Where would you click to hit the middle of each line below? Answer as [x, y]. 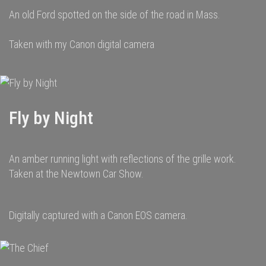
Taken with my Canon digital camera [82, 44]
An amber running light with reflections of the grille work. [124, 159]
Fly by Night [51, 118]
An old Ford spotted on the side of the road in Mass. [115, 15]
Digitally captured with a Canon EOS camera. [98, 215]
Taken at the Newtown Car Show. [76, 174]
